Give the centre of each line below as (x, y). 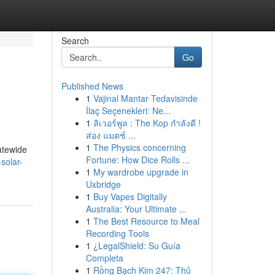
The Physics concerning (139, 147)
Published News (92, 86)
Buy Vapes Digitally (130, 196)
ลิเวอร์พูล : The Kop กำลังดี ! (147, 123)
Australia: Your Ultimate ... (136, 209)
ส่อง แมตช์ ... (110, 135)
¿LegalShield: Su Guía (137, 246)
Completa (104, 258)
